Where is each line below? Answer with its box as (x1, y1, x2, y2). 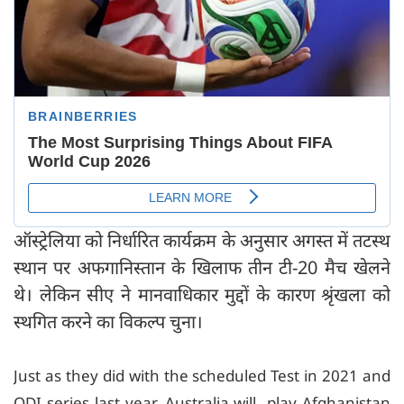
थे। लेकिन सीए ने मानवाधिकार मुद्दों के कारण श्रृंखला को (14, 282, 390, 308)
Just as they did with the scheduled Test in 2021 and (14, 365, 390, 387)
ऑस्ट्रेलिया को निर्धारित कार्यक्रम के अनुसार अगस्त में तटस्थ (14, 228, 390, 253)
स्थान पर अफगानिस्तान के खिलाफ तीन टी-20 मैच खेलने (14, 255, 390, 280)
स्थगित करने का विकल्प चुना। (14, 309, 203, 335)
